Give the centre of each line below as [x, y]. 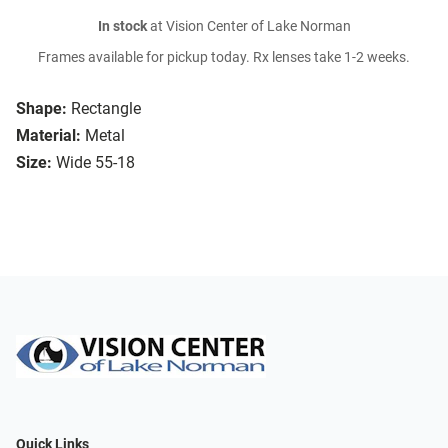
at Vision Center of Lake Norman [248, 27]
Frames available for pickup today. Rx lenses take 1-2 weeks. [224, 58]
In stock [122, 27]
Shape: [41, 109]
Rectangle [106, 109]
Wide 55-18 [95, 163]
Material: [48, 136]
